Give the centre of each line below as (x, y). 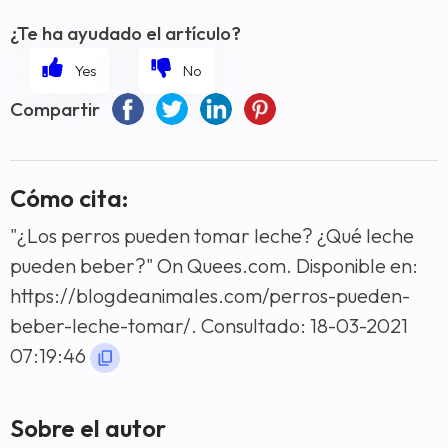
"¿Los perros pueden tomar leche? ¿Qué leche (212, 235)
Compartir (55, 108)
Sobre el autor (88, 427)
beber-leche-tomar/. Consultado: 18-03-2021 (209, 325)
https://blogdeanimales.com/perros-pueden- (210, 295)
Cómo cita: (69, 197)
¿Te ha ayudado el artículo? (125, 32)
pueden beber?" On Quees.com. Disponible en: (214, 265)
